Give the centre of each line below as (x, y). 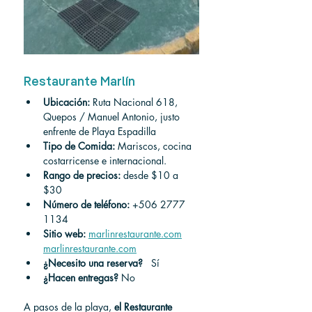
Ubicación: (67, 102)
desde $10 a (151, 175)
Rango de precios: (82, 175)
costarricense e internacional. (105, 161)
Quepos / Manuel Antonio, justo (113, 117)
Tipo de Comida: (79, 146)
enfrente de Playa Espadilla (100, 131)
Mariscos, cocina (155, 146)
